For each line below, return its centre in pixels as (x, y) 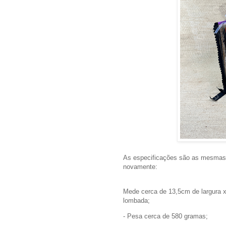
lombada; (136, 200)
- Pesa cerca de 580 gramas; (165, 216)
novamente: (140, 166)
